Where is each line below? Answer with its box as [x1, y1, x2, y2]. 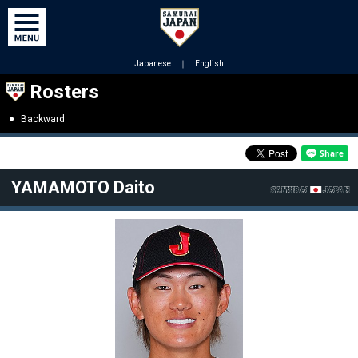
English [195, 59, 224, 68]
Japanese [134, 59, 171, 68]
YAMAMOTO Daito [11, 177, 155, 197]
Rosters [30, 81, 99, 103]
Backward [21, 113, 65, 125]
